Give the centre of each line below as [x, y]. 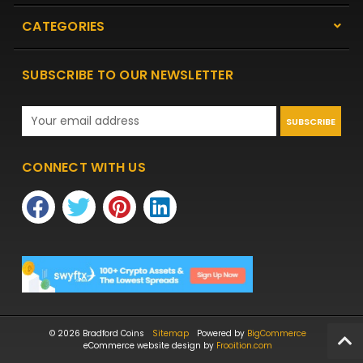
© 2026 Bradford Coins [96, 333]
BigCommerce [276, 333]
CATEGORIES [64, 27]
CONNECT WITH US [84, 168]
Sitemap [170, 333]
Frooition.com [244, 345]
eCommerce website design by [149, 345]
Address [47, 132]
